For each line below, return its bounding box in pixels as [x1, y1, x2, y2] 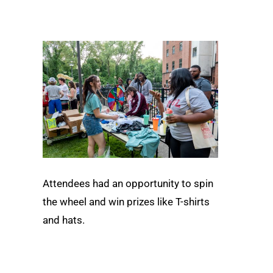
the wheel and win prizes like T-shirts [43, 196, 210, 208]
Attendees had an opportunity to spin [43, 177, 213, 190]
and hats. [43, 214, 85, 227]
